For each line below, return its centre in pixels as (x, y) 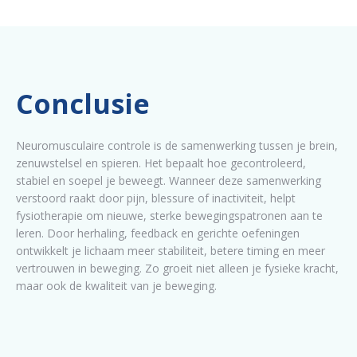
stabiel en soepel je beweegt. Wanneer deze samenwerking (169, 180)
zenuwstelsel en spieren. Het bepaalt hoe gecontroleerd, (161, 163)
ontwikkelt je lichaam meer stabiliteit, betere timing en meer (171, 250)
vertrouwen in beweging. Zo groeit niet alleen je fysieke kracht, (177, 268)
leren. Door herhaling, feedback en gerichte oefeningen (158, 233)
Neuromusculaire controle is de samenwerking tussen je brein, (177, 145)
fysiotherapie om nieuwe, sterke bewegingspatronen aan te (169, 215)
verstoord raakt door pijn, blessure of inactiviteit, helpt (156, 198)
